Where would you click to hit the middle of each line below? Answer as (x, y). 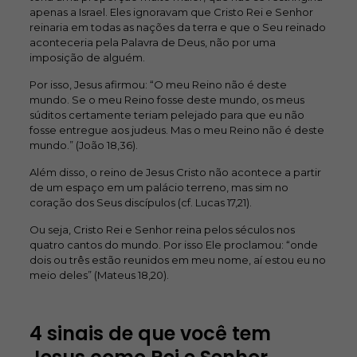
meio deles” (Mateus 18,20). (99, 275)
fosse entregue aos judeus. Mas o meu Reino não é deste (177, 130)
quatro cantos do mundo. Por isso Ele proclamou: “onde (173, 245)
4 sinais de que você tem (150, 333)
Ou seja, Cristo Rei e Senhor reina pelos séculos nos (162, 229)
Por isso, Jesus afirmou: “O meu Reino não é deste (158, 84)
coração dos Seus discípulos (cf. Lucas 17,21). (140, 202)
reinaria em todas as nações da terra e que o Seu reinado (177, 27)
